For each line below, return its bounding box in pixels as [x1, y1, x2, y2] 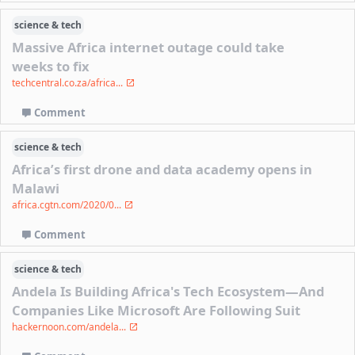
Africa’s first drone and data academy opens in [12, 160, 313, 179]
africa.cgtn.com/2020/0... [12, 198, 124, 212]
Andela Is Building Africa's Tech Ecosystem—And [12, 282, 325, 301]
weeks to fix [12, 57, 90, 76]
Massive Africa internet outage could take [12, 38, 285, 57]
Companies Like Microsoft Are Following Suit [12, 301, 301, 320]
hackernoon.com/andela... [12, 320, 129, 334]
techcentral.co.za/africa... [12, 76, 126, 90]
